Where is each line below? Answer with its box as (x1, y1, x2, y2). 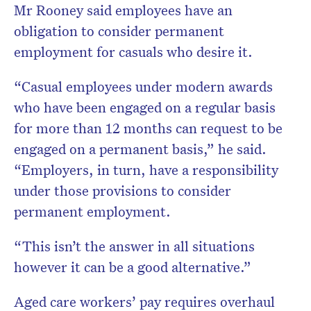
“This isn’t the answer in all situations (14, 237, 255, 255)
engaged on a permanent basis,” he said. (14, 140, 267, 158)
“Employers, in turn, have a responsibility (14, 160, 278, 179)
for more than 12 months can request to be (14, 119, 283, 137)
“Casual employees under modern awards (14, 77, 273, 96)
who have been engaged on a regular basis (14, 98, 276, 117)
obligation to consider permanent (14, 22, 224, 40)
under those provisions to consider (14, 181, 231, 200)
